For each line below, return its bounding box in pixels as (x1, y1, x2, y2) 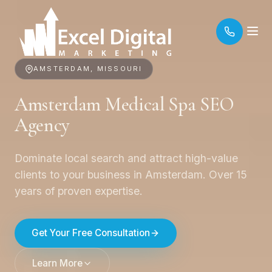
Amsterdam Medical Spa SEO (15, 93, 235, 116)
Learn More (32, 257, 83, 269)
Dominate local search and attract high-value (15, 152, 238, 165)
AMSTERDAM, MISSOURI (33, 64, 143, 73)
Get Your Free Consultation (32, 227, 150, 239)
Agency (15, 114, 70, 137)
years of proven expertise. (15, 185, 143, 197)
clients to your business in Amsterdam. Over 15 (15, 168, 247, 181)
